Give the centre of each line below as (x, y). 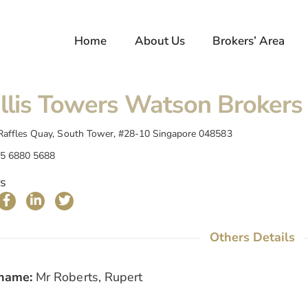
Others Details (252, 238)
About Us (159, 41)
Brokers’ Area (249, 41)
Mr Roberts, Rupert (87, 277)
